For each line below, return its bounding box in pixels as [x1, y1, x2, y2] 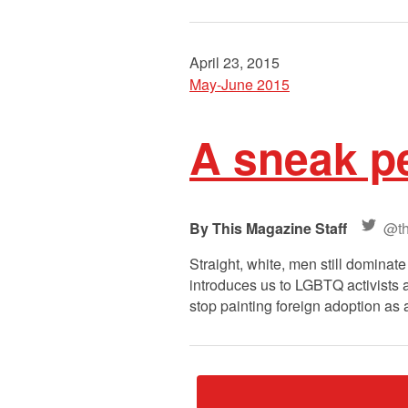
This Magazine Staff [212, 217, 347, 239]
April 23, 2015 [189, 52, 280, 74]
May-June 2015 [189, 74, 290, 96]
